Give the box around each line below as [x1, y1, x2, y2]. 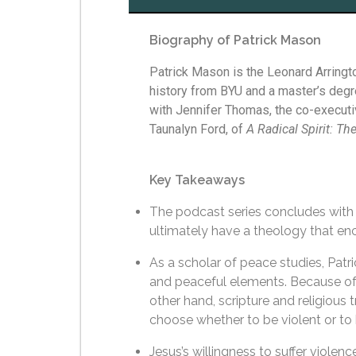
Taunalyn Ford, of [149, 121, 246, 137]
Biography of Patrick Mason [149, 32, 321, 48]
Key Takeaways [149, 172, 245, 188]
